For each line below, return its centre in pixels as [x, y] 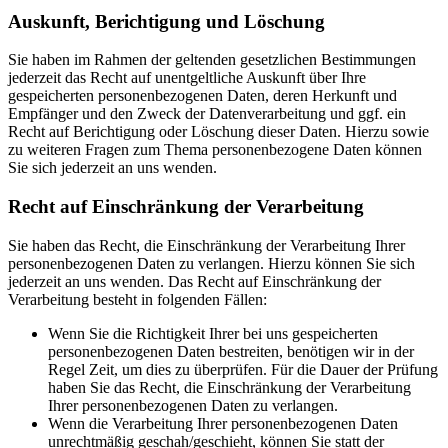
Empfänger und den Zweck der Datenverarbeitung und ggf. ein [207, 114]
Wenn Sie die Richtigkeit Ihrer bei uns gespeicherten [213, 333]
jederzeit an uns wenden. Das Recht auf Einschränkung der [194, 281]
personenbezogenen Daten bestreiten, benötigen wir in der [231, 351]
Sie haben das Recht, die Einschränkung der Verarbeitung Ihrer [206, 245]
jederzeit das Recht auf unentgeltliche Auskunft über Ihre [187, 78]
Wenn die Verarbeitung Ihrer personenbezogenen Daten [223, 423]
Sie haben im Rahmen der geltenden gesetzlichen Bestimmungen [212, 60]
